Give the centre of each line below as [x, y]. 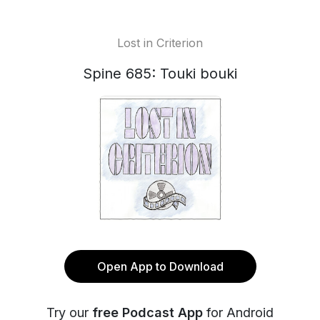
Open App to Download [160, 266]
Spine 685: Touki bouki [160, 74]
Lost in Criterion [160, 43]
